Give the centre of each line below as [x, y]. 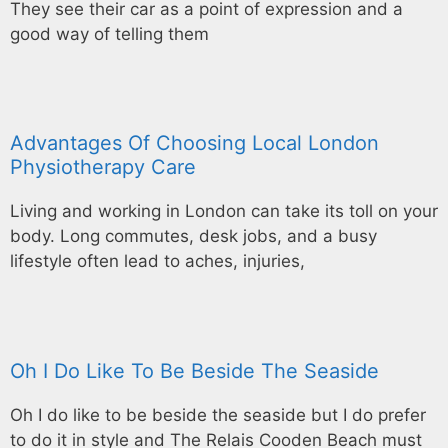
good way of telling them [109, 33]
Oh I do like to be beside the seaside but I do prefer [218, 414]
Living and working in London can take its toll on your [224, 211]
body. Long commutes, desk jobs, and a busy [193, 236]
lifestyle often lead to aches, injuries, [157, 261]
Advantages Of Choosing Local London [194, 143]
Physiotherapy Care [103, 167]
